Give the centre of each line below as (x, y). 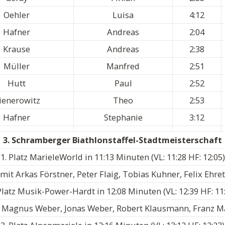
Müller (16, 66)
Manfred (123, 66)
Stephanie (123, 118)
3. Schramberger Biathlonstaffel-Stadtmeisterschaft (113, 140)
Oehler (16, 15)
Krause (16, 49)
